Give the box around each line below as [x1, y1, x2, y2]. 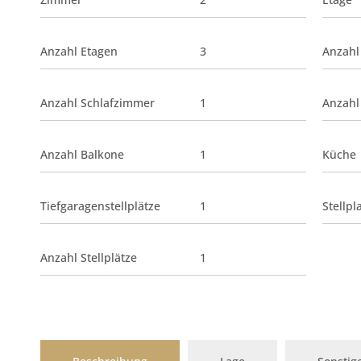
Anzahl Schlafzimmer [40, 95, 155, 111]
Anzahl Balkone [40, 147, 124, 163]
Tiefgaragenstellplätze [40, 198, 160, 214]
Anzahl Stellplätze [40, 250, 137, 266]
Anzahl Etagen [40, 44, 118, 60]
